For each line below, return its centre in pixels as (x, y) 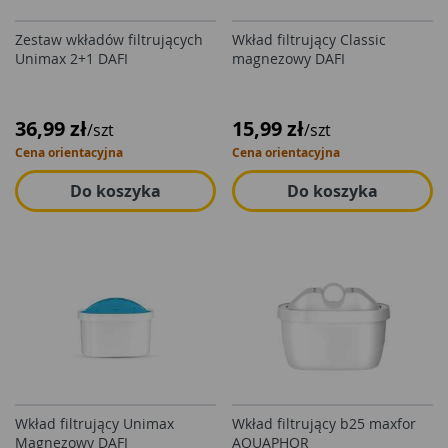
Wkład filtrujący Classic (309, 39)
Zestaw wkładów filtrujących (109, 39)
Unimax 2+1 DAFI (71, 58)
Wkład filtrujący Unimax (94, 423)
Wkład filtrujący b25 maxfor (324, 423)
